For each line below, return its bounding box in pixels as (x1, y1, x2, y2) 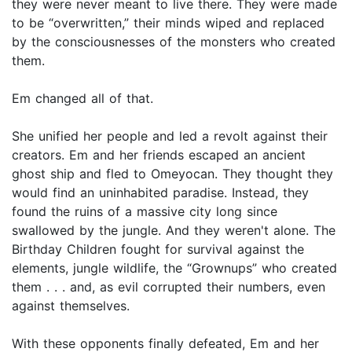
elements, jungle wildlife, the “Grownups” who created (12, 260, 337, 277)
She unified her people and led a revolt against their (12, 128, 328, 145)
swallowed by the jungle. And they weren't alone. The (12, 222, 335, 239)
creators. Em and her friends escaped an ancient (12, 147, 306, 163)
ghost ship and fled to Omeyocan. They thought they (12, 166, 333, 182)
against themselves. (12, 298, 130, 314)
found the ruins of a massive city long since (12, 203, 277, 220)
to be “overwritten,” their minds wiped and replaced (12, 15, 324, 31)
